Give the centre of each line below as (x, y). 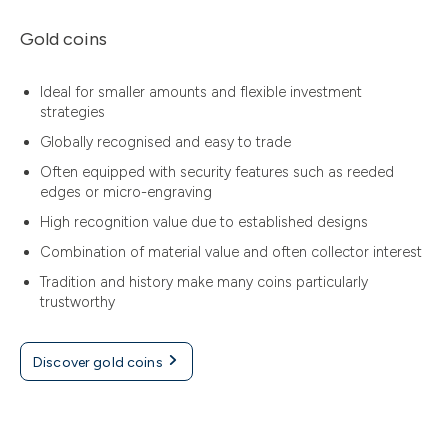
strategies (72, 112)
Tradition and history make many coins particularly (204, 282)
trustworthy (77, 302)
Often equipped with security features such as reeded (217, 172)
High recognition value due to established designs (204, 222)
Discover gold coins (99, 363)
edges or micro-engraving (126, 192)
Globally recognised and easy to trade (165, 142)
